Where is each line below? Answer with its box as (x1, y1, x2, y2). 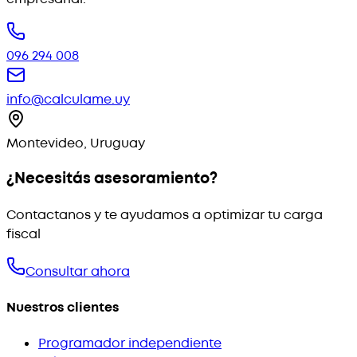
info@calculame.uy (6, 90, 130, 108)
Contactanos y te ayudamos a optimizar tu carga (6, 206, 323, 224)
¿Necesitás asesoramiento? (6, 168, 218, 190)
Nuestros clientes (6, 299, 119, 317)
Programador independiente (38, 335, 222, 353)
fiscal (6, 225, 41, 243)
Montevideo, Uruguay (6, 134, 145, 152)
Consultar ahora (25, 262, 130, 280)
